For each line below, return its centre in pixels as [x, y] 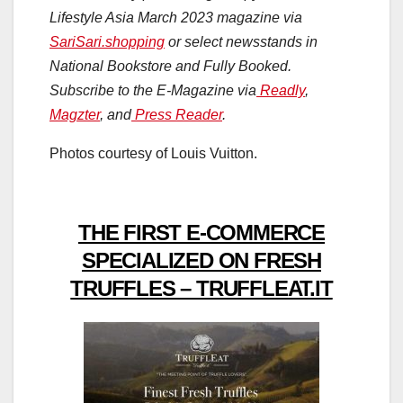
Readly [281, 90]
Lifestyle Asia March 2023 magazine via [176, 17]
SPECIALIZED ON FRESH [201, 260]
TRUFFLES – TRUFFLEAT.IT [201, 288]
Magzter [75, 114]
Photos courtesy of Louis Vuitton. [153, 153]
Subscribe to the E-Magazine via [153, 90]
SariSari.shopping [107, 41]
